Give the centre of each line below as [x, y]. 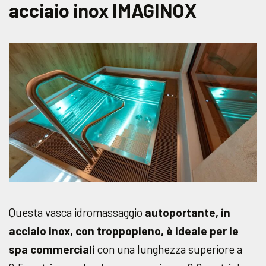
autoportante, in [188, 213]
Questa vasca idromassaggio [77, 213]
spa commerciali [52, 249]
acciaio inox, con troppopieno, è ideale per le [124, 231]
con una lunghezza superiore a [169, 249]
